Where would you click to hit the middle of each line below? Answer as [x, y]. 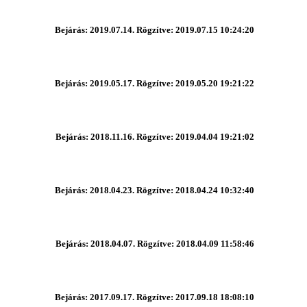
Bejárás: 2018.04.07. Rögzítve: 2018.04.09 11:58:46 [155, 243]
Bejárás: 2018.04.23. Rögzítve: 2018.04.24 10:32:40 [154, 190]
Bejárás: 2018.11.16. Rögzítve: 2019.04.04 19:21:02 [155, 136]
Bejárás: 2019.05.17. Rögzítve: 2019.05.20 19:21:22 [154, 83]
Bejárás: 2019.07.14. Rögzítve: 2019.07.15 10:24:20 [154, 29]
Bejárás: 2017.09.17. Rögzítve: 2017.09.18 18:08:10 [154, 297]
